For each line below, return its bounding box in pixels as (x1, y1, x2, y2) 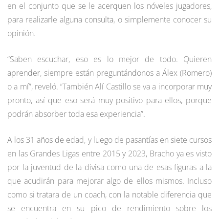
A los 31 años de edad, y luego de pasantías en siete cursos (7, 134, 212, 145)
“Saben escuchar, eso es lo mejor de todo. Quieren (7, 53, 212, 65)
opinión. (7, 27, 36, 39)
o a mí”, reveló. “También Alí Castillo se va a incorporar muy (7, 81, 212, 92)
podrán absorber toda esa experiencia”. (7, 108, 145, 119)
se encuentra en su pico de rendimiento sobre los (7, 202, 212, 214)
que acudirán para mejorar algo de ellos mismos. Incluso (7, 175, 212, 186)
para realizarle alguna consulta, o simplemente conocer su (7, 14, 212, 25)
